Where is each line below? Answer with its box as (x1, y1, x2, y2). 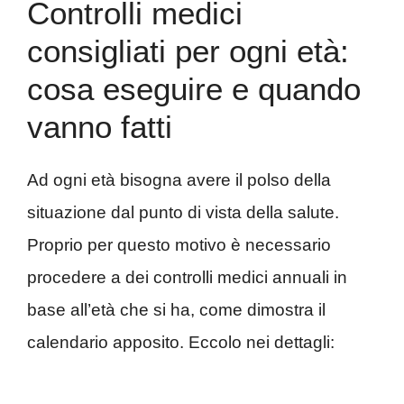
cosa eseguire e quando (27, 71, 361, 107)
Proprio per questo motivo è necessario (27, 235, 331, 255)
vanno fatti (27, 109, 172, 145)
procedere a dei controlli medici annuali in (27, 268, 347, 288)
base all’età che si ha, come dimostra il (27, 300, 326, 320)
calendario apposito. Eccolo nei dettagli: (27, 333, 335, 353)
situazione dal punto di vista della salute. (27, 203, 339, 223)
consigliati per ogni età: (27, 33, 349, 69)
